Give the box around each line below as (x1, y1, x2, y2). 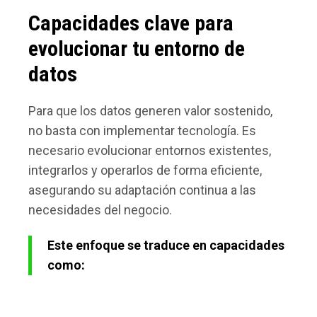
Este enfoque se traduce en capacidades (47, 238, 284, 253)
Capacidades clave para (28, 11, 234, 36)
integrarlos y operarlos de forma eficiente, (28, 163, 262, 178)
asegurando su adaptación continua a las (28, 183, 256, 198)
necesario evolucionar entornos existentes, (28, 143, 271, 158)
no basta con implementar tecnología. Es (28, 123, 256, 139)
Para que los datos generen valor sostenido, (28, 103, 272, 119)
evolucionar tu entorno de (28, 36, 245, 62)
